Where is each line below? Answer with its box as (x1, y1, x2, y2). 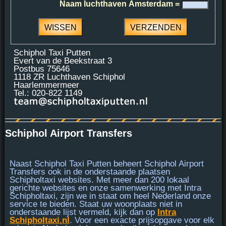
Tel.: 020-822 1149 (14, 88, 83, 98)
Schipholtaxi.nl (9, 215, 70, 225)
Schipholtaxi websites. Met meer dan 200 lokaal (9, 175, 189, 185)
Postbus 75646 (14, 64, 70, 74)
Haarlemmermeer (14, 80, 80, 90)
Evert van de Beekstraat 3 (14, 55, 112, 66)
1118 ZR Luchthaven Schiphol (14, 72, 126, 82)
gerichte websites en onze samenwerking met (9, 183, 184, 193)
